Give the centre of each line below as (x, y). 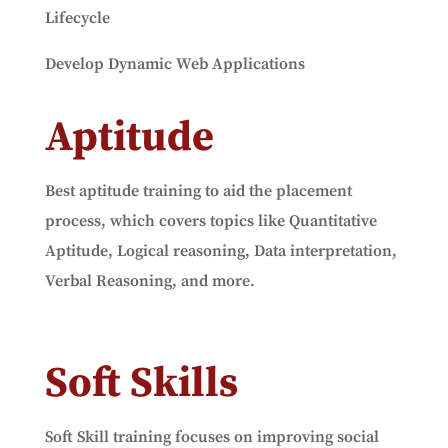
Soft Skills (141, 383)
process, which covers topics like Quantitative (210, 221)
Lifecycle (77, 18)
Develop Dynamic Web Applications (174, 64)
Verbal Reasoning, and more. (149, 281)
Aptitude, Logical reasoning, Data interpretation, (220, 251)
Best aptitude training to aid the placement (198, 191)
